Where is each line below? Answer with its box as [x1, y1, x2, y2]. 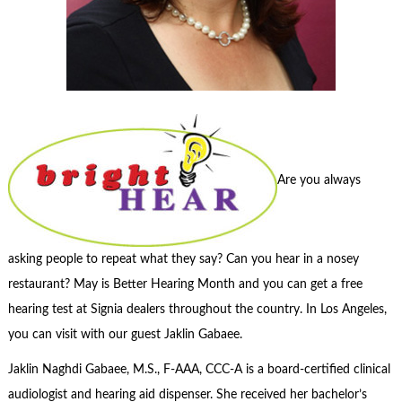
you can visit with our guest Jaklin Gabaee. [7, 328, 242, 342]
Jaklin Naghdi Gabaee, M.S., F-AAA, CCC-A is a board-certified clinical [7, 363, 390, 376]
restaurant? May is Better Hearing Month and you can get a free [7, 278, 363, 292]
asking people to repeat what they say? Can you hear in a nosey [7, 253, 359, 267]
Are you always [276, 173, 361, 187]
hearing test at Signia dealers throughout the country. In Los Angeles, [7, 303, 387, 317]
